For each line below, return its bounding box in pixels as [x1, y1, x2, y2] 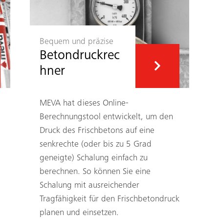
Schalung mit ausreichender [39, 181, 139, 190]
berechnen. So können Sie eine [39, 167, 151, 176]
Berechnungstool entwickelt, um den [39, 112, 173, 122]
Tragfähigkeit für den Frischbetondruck [39, 195, 179, 204]
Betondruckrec [39, 49, 120, 63]
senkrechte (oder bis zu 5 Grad [39, 140, 152, 149]
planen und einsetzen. [39, 208, 119, 218]
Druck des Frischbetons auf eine [39, 126, 154, 135]
